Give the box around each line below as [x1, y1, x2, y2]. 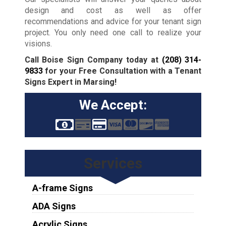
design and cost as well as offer [24, 5, 202, 15]
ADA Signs [32, 200, 76, 211]
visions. [24, 38, 52, 48]
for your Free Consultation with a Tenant [42, 66, 202, 76]
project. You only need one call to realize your [24, 27, 202, 37]
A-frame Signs [32, 182, 93, 193]
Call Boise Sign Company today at [24, 54, 162, 65]
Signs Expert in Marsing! [24, 77, 117, 87]
